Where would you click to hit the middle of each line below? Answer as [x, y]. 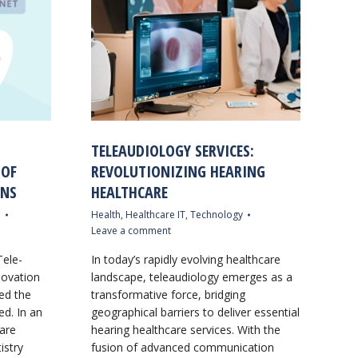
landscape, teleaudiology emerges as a [191, 276]
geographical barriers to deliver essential [195, 312]
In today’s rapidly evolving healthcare [185, 259]
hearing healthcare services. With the [185, 329]
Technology [216, 214]
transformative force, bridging [168, 294]
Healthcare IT [155, 214]
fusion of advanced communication [182, 347]
